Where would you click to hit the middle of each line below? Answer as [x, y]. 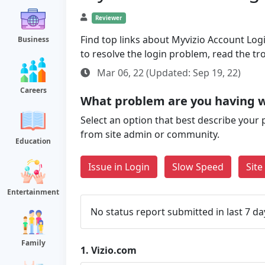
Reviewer [109, 18]
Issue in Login [119, 167]
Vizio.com [114, 250]
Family [33, 243]
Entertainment [33, 192]
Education [33, 141]
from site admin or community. [150, 134]
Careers [33, 90]
